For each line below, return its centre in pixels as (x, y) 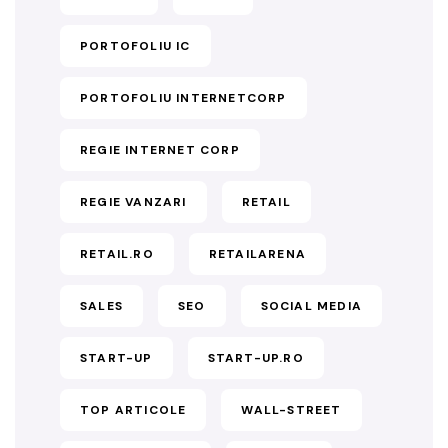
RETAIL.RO (117, 254)
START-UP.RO (255, 358)
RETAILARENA (257, 254)
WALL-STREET (291, 410)
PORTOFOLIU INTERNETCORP (183, 98)
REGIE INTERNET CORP (160, 150)
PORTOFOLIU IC (135, 46)
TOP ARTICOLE (133, 410)
